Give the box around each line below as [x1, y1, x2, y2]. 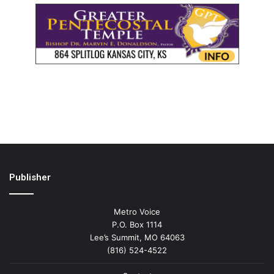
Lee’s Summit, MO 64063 [89, 232, 185, 243]
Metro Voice [114, 207, 160, 217]
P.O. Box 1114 [112, 220, 162, 230]
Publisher [9, 172, 51, 183]
